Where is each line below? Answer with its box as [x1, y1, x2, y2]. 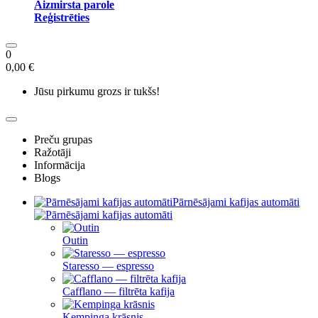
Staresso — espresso [62, 260, 154, 272]
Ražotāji [34, 146, 71, 158]
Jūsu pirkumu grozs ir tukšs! [34, 85, 160, 97]
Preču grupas [34, 133, 92, 146]
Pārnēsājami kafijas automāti [172, 196, 300, 208]
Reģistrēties [34, 11, 89, 23]
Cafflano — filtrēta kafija [62, 285, 175, 297]
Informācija [34, 159, 85, 171]
